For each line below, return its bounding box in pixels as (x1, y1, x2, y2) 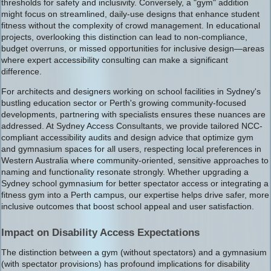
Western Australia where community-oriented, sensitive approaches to (1, 155, 269, 165)
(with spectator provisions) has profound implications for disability (1, 259, 250, 269)
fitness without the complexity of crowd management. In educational (1, 21, 260, 30)
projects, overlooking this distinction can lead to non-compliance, (1, 32, 247, 42)
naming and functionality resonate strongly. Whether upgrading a (1, 167, 249, 177)
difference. (1, 67, 42, 76)
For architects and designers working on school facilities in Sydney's (1, 87, 261, 96)
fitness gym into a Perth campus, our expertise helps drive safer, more (1, 190, 269, 200)
